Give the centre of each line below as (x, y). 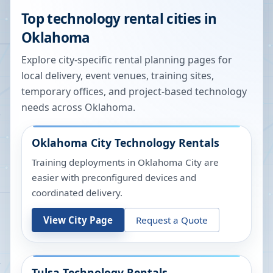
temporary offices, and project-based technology (134, 91)
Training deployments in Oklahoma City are (125, 162)
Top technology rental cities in (119, 19)
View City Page (78, 220)
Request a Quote (172, 220)
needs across (53, 107)
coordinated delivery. (77, 193)
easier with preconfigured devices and (114, 177)
